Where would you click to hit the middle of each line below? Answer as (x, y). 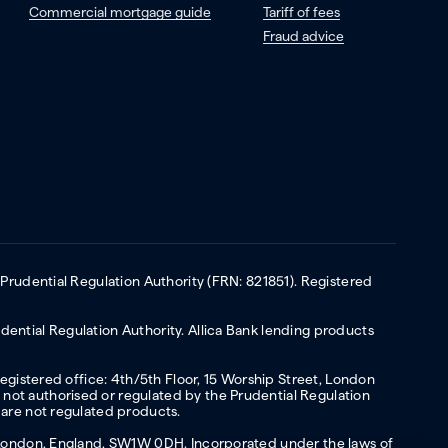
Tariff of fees (301, 12)
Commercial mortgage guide (119, 12)
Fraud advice (303, 36)
